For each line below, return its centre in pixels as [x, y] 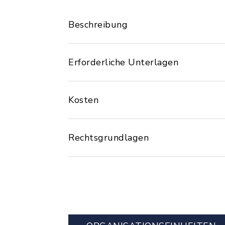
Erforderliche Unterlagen [123, 62]
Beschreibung [98, 25]
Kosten [83, 100]
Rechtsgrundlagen [108, 138]
